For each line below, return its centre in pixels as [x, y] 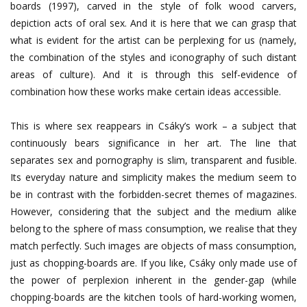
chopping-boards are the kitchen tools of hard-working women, [153, 297]
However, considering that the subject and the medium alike [153, 211]
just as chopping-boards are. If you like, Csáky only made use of [153, 262]
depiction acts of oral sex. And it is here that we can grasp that [153, 23]
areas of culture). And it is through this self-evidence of [153, 74]
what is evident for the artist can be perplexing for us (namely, [153, 40]
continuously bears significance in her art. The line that [153, 143]
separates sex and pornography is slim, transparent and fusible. [153, 160]
